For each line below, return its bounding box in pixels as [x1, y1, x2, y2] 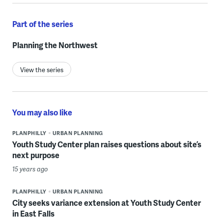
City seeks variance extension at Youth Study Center [12, 196, 201, 208]
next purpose [12, 149, 59, 161]
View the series [20, 65, 63, 74]
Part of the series [12, 18, 73, 29]
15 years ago [12, 164, 48, 173]
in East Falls [12, 207, 55, 219]
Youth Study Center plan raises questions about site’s [12, 138, 201, 150]
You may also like [12, 106, 72, 118]
